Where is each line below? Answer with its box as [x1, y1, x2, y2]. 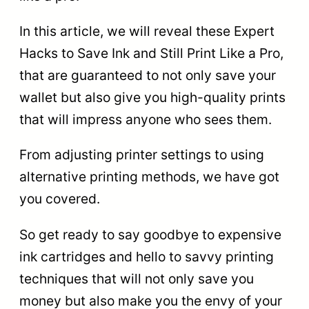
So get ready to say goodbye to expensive [19, 226, 281, 243]
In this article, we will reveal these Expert [19, 23, 275, 40]
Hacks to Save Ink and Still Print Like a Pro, [19, 45, 283, 62]
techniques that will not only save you [19, 270, 254, 287]
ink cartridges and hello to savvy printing [19, 248, 274, 265]
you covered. [19, 190, 100, 208]
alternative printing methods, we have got [19, 168, 279, 186]
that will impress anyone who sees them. [19, 111, 272, 128]
